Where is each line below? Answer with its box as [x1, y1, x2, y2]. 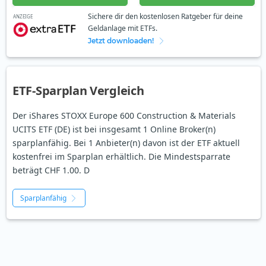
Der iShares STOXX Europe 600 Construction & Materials [12, 110, 236, 122]
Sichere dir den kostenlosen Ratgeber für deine [87, 11, 243, 22]
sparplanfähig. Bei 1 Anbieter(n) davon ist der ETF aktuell [12, 137, 240, 149]
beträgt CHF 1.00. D [12, 164, 90, 176]
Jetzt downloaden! [87, 36, 154, 46]
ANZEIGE [13, 12, 33, 20]
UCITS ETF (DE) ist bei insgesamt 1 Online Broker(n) [12, 123, 216, 135]
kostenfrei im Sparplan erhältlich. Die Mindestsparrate [12, 151, 230, 163]
